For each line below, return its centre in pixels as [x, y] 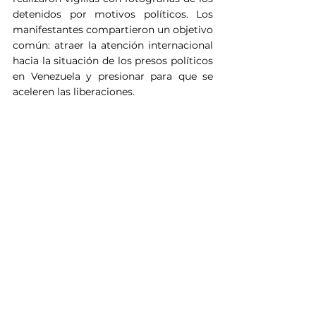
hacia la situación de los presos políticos [113, 60]
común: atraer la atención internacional [113, 45]
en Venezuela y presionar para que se [113, 76]
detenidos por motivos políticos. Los [113, 14]
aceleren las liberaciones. [74, 91]
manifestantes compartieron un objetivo [113, 29]
